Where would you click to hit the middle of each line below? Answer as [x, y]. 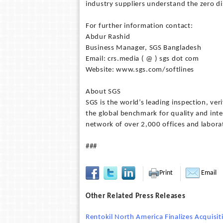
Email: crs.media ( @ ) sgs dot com [142, 59]
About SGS [103, 92]
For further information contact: [139, 26]
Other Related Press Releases [136, 196]
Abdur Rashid [108, 37]
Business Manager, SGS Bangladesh [144, 48]
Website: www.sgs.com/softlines [140, 70]
